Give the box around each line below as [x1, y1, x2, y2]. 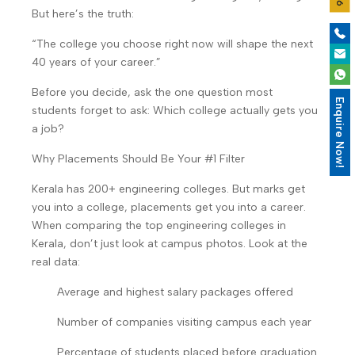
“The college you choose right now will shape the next [32, 37, 313, 51]
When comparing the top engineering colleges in [32, 219, 286, 232]
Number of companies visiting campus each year [57, 315, 311, 329]
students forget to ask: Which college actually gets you [32, 104, 318, 117]
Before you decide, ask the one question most [32, 86, 273, 99]
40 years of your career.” [32, 55, 161, 69]
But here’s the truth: [32, 7, 134, 21]
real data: [32, 255, 80, 269]
